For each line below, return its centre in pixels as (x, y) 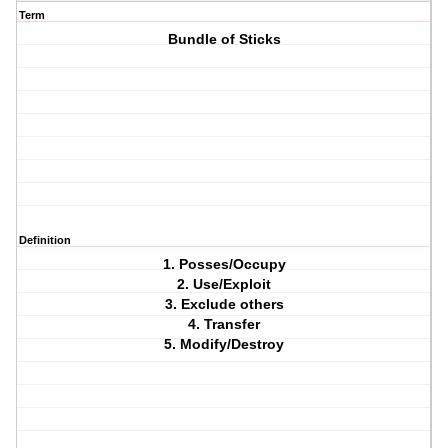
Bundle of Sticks (224, 39)
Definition (45, 240)
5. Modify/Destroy (224, 344)
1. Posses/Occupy (224, 264)
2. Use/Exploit (224, 284)
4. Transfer (224, 324)
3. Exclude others (224, 304)
